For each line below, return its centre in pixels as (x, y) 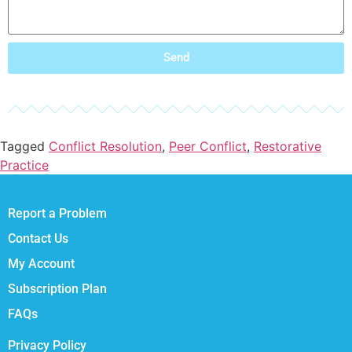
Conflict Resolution (105, 146)
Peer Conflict (208, 146)
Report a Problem (57, 213)
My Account (41, 263)
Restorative (288, 146)
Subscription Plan (57, 288)
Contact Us (38, 238)
